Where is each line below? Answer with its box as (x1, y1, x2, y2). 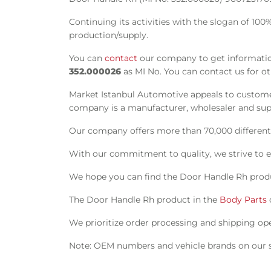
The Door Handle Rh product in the (69, 194, 220, 205)
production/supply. (69, 30, 148, 41)
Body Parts (220, 194, 267, 205)
